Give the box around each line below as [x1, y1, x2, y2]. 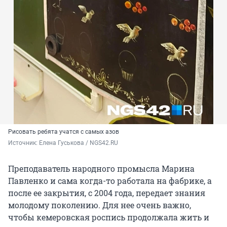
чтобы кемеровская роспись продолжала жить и [8, 211, 209, 222]
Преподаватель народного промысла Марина [8, 163, 195, 174]
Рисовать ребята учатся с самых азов [8, 128, 119, 135]
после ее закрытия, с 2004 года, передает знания [8, 187, 205, 198]
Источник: [8, 139, 39, 146]
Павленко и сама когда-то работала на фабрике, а [8, 175, 212, 186]
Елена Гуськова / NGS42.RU [39, 139, 118, 146]
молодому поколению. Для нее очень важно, [8, 199, 191, 210]
